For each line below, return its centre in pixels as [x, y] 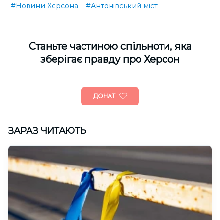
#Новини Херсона [44, 6]
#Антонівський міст [122, 6]
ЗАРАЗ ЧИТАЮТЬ [47, 130]
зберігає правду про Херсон [110, 59]
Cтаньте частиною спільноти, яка [110, 46]
